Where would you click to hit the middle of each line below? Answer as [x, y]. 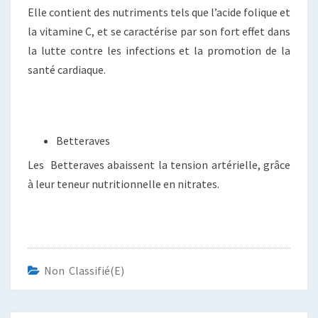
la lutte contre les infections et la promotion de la [159, 51]
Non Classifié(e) [84, 271]
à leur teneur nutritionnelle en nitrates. [124, 184]
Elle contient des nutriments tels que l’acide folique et [159, 12]
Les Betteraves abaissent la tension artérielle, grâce [159, 165]
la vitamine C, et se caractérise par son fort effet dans [159, 32]
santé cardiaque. [67, 70]
